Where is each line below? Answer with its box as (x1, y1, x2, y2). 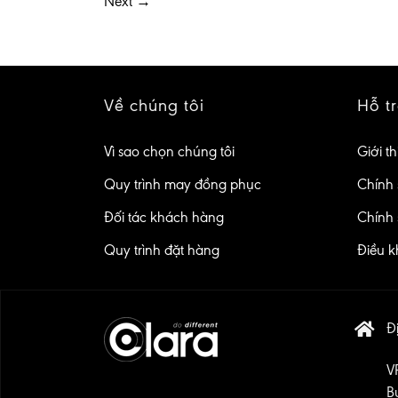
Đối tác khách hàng (104, 209, 224, 227)
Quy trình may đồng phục (104, 176, 261, 194)
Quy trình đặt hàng (104, 242, 219, 259)
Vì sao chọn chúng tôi (104, 143, 235, 161)
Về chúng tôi (104, 95, 204, 116)
